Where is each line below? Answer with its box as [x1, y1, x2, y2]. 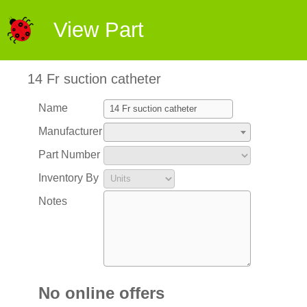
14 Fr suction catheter [27, 71, 161, 86]
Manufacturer [38, 125, 102, 137]
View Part [53, 18, 144, 42]
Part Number [38, 149, 100, 160]
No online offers [38, 284, 164, 302]
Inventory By [38, 172, 99, 184]
